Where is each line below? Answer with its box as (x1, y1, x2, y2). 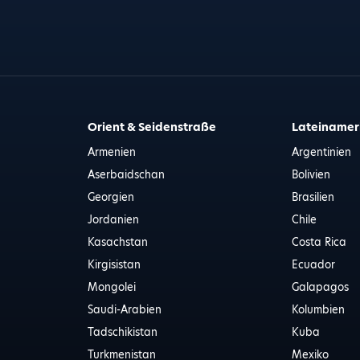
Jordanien (87, 212, 139, 227)
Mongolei (87, 280, 136, 294)
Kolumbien (292, 302, 346, 317)
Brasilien (292, 190, 335, 204)
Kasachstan (87, 235, 148, 249)
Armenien (87, 145, 136, 159)
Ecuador (292, 257, 336, 272)
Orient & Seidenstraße (87, 119, 216, 135)
